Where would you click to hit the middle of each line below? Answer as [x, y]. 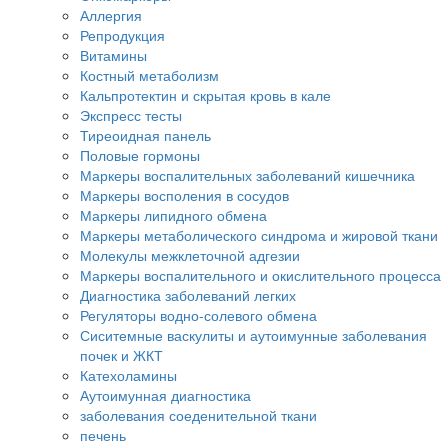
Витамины [113, 55]
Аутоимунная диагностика [165, 395]
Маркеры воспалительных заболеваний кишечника [247, 175]
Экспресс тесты [131, 115]
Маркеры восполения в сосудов [184, 195]
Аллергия [111, 15]
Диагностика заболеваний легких [188, 295]
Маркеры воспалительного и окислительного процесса [260, 275]
